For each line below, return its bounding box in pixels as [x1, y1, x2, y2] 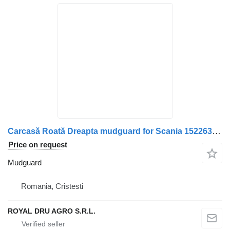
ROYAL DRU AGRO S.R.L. [8, 207, 95, 216]
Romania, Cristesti [21, 182, 83, 191]
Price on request [8, 140, 67, 149]
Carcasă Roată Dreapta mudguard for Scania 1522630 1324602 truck [212, 126, 221, 137]
